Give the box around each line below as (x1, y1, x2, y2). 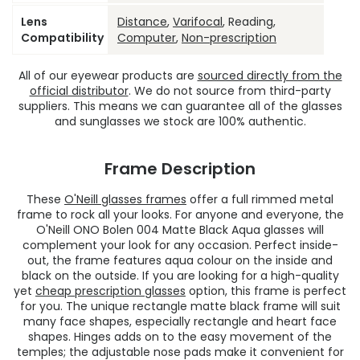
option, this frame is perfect (186, 283, 346, 300)
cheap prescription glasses (35, 283, 186, 300)
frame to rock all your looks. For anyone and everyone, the (16, 207, 344, 223)
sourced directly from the (197, 67, 342, 84)
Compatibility (21, 30, 104, 47)
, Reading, (223, 14, 276, 31)
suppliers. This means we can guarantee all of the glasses (18, 98, 342, 115)
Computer (117, 30, 176, 47)
